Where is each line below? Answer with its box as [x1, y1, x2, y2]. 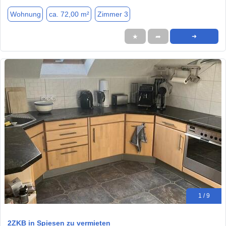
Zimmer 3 [97, 10, 128, 18]
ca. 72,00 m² [48, 10, 89, 18]
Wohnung [10, 10, 41, 18]
